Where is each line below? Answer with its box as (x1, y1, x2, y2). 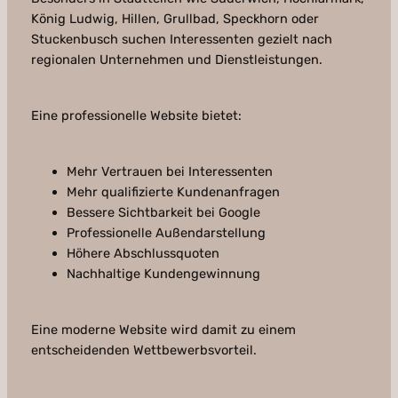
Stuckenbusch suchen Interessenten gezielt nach (30, 31, 332, 48)
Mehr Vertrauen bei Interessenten (66, 163, 273, 180)
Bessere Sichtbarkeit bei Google (66, 204, 260, 221)
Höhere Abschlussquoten (66, 245, 219, 262)
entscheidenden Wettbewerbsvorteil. (30, 342, 257, 359)
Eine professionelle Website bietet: (30, 107, 242, 124)
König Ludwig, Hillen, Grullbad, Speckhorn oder (30, 11, 319, 28)
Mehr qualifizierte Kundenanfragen (66, 184, 280, 201)
